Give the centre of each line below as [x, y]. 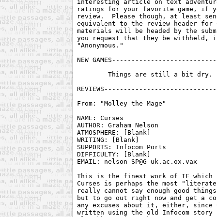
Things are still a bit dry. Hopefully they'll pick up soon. [93, 74]
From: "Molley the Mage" [124, 103]
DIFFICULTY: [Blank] [114, 154]
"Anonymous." [101, 45]
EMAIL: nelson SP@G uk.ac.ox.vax [137, 161]
